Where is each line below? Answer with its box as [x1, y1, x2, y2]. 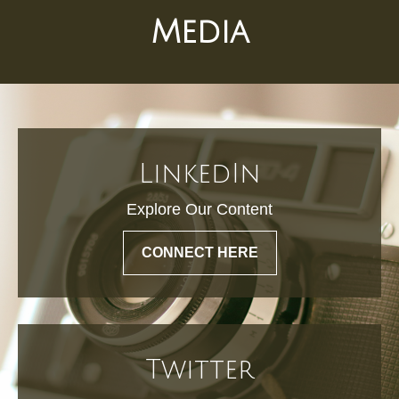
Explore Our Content [126, 199, 273, 218]
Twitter [145, 354, 254, 385]
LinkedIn [138, 159, 261, 189]
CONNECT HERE [141, 244, 258, 260]
